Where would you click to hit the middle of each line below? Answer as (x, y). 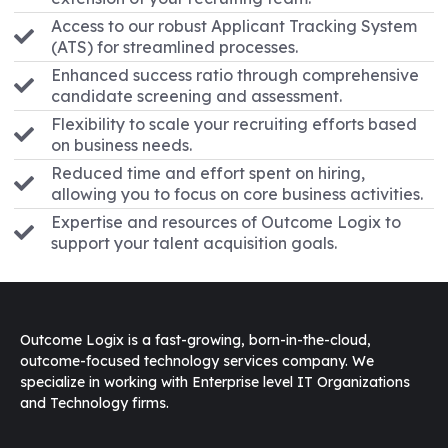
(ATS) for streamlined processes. (174, 47)
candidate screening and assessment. (196, 96)
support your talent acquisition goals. (194, 243)
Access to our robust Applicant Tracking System (234, 26)
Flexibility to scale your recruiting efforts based (234, 124)
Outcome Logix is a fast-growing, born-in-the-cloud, (195, 340)
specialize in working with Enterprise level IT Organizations (215, 382)
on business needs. (121, 145)
